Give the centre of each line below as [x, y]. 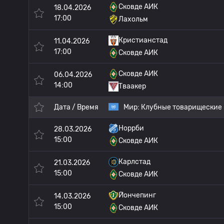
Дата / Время [76, 107]
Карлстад [134, 162]
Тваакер [132, 86]
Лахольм [133, 19]
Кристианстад [143, 40]
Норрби [131, 128]
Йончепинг [137, 195]
